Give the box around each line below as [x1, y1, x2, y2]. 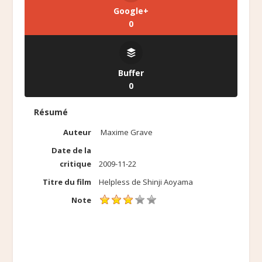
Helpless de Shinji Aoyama [99, 176, 194, 187]
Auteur [63, 127, 92, 138]
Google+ [113, 5, 149, 17]
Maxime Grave [101, 127, 153, 138]
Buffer [118, 67, 144, 79]
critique [60, 158, 92, 169]
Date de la [51, 144, 92, 156]
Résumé [33, 106, 68, 118]
